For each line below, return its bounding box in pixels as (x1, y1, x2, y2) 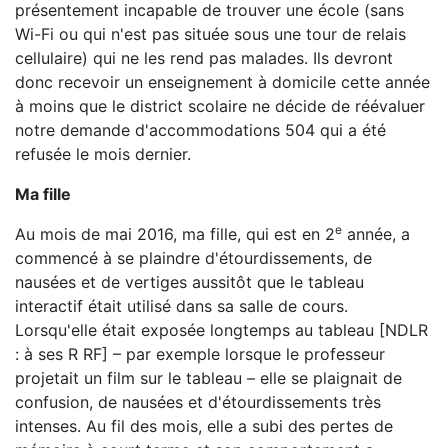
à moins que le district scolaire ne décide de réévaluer (15, 96, 425, 116)
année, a (342, 224, 410, 244)
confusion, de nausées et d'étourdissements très (15, 392, 381, 412)
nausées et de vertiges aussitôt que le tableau (15, 272, 364, 292)
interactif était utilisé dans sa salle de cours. (15, 296, 348, 316)
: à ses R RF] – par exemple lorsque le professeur (15, 344, 385, 364)
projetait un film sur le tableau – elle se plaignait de (15, 368, 402, 388)
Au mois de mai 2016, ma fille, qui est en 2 (15, 224, 335, 244)
